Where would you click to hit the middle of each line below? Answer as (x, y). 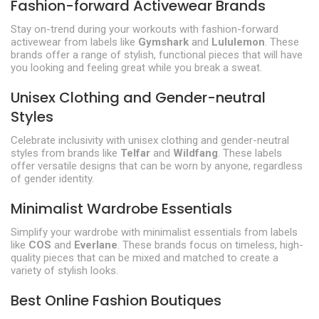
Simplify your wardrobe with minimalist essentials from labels (154, 232)
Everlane (96, 245)
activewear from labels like (74, 42)
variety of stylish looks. (64, 270)
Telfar (135, 153)
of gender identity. (52, 178)
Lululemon (238, 42)
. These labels (250, 153)
